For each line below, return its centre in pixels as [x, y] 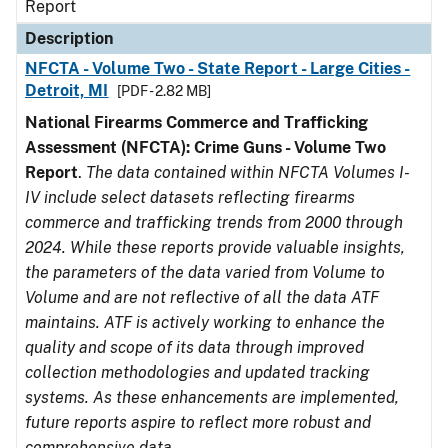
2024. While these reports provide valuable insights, [215, 247]
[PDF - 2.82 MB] [163, 91]
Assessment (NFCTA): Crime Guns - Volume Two [205, 147]
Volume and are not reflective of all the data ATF [202, 297]
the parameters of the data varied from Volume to [205, 272]
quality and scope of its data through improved [194, 347]
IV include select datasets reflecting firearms [190, 197]
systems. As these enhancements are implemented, [212, 397]
